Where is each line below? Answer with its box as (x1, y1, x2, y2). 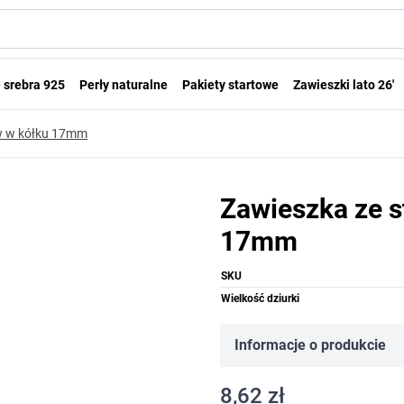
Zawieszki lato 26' (293, 78, 394, 92)
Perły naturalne (79, 78, 168, 92)
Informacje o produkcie (234, 336, 386, 353)
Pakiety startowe (182, 78, 279, 92)
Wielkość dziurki (221, 292, 299, 305)
